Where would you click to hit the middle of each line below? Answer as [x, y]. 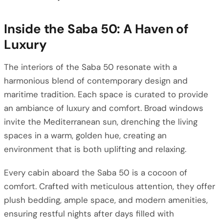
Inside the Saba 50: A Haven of [96, 29]
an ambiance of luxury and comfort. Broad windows [104, 108]
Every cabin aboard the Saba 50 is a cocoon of [96, 173]
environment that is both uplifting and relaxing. [95, 149]
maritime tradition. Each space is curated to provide [106, 94]
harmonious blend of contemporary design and [96, 81]
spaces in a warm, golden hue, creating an [85, 135]
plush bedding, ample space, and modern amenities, [106, 200]
